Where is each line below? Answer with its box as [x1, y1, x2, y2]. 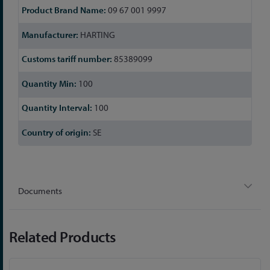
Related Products [9, 227, 116, 246]
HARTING [78, 28, 115, 40]
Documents [18, 184, 62, 196]
